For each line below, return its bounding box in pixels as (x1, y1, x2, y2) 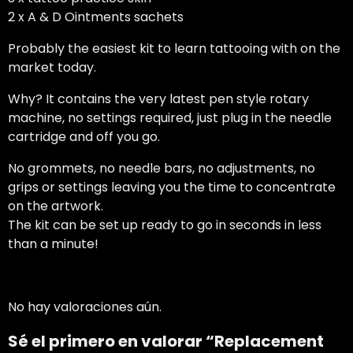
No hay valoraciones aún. (8, 298, 162, 317)
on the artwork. (8, 197, 103, 216)
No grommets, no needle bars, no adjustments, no (8, 159, 315, 178)
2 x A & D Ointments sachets (8, 8, 184, 27)
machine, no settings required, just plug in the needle (8, 109, 332, 128)
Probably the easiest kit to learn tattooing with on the (8, 39, 340, 58)
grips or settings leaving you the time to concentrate (8, 178, 336, 197)
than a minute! (8, 235, 98, 254)
